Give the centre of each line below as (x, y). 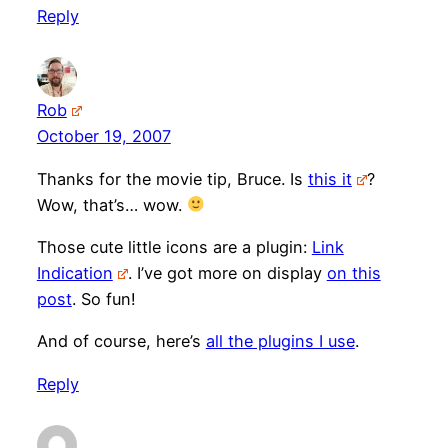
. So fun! (103, 298)
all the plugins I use (280, 341)
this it (329, 178)
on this (353, 272)
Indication (74, 272)
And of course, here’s (121, 341)
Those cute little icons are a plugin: (174, 246)
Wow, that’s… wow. (111, 204)
